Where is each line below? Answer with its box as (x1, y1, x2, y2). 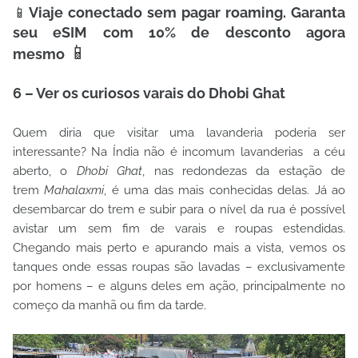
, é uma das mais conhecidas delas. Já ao (104, 183, 346, 197)
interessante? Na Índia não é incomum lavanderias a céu (13, 145, 345, 159)
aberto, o (13, 164, 77, 178)
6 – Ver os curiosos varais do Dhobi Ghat (13, 85, 285, 101)
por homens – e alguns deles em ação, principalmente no (13, 279, 345, 293)
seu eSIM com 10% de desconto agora (13, 24, 345, 41)
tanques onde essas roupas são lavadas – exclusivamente (13, 260, 345, 274)
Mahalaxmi (44, 183, 105, 197)
